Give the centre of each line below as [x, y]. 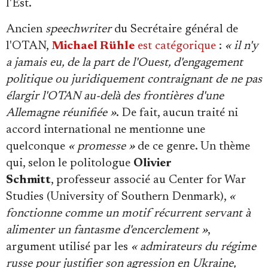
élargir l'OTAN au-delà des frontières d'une [115, 96]
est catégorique [177, 46]
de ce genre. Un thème [192, 146]
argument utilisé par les [68, 247]
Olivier [153, 163]
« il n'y [241, 46]
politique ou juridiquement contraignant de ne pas [134, 79]
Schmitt [28, 180]
